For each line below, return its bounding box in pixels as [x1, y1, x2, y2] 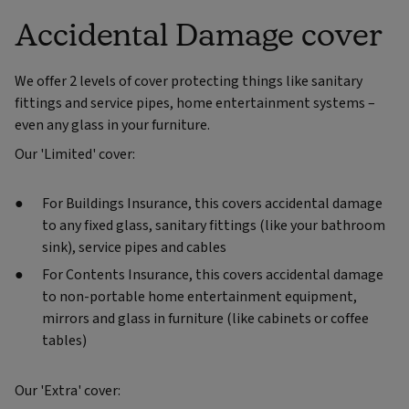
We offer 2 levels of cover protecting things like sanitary [15, 71, 362, 92]
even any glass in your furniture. [15, 115, 210, 136]
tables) [42, 330, 87, 351]
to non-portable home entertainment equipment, [42, 287, 357, 308]
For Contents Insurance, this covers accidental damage [42, 265, 383, 286]
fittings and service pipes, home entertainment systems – [15, 93, 375, 114]
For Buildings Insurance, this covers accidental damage [42, 194, 383, 215]
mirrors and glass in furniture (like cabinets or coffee [42, 309, 369, 330]
